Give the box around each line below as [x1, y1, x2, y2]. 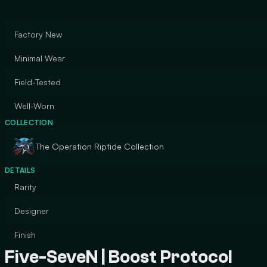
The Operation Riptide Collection [36, 141, 164, 151]
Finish [14, 229, 36, 240]
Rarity [14, 182, 36, 192]
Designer [14, 206, 49, 216]
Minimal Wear [14, 53, 65, 63]
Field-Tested [14, 77, 61, 87]
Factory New [14, 29, 62, 39]
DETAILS [5, 166, 36, 175]
